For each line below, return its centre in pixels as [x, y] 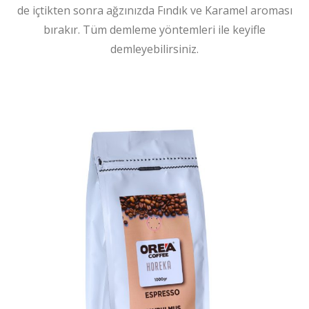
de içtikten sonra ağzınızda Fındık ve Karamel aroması [154, 11]
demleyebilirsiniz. [154, 49]
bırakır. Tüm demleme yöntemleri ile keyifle [154, 30]
